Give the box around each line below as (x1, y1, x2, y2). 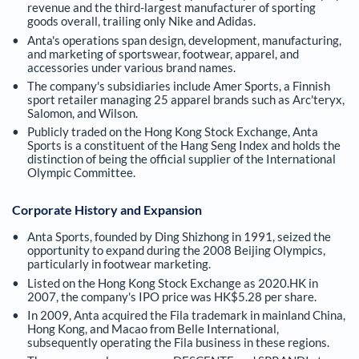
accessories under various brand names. (26, 59, 236, 75)
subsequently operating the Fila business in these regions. (26, 334, 329, 349)
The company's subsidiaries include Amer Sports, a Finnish (26, 79, 330, 93)
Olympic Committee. (26, 165, 135, 180)
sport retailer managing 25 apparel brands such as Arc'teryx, (26, 92, 345, 107)
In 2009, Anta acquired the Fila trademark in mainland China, (26, 307, 345, 322)
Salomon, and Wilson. (26, 106, 138, 120)
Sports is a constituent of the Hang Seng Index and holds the (26, 138, 341, 153)
